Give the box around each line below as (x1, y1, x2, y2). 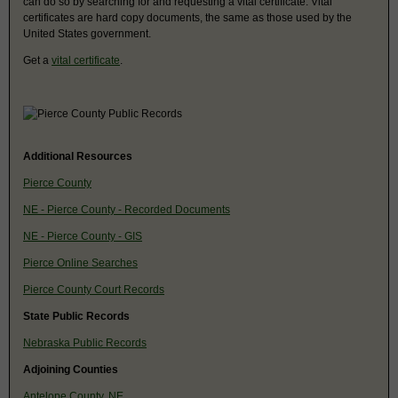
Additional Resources (23, 149, 132, 163)
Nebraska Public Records (23, 336, 147, 349)
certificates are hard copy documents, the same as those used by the (23, 11, 352, 24)
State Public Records (23, 309, 130, 322)
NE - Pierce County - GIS (23, 229, 142, 243)
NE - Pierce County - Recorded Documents (23, 203, 230, 216)
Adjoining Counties (23, 362, 118, 376)
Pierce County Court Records (23, 283, 164, 296)
